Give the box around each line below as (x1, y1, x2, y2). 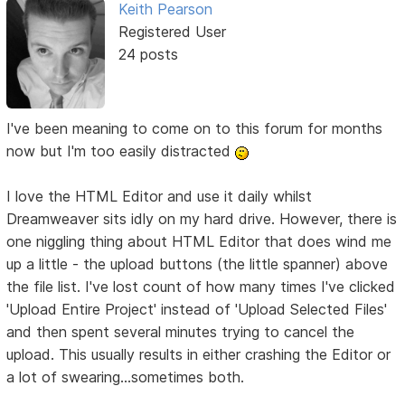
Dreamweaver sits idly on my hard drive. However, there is (6, 210, 398, 229)
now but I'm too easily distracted (6, 142, 236, 161)
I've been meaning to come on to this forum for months (6, 119, 383, 138)
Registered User (118, 23, 226, 42)
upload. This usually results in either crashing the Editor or (6, 345, 391, 364)
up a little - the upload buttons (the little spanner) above (6, 255, 389, 274)
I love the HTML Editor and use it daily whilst (6, 187, 313, 206)
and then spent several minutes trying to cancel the (6, 323, 355, 342)
